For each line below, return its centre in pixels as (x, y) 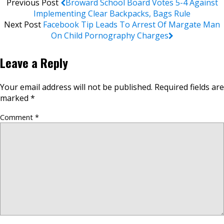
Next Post (23, 25)
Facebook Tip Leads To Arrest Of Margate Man (131, 25)
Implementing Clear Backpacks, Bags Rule (112, 14)
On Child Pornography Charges (109, 36)
